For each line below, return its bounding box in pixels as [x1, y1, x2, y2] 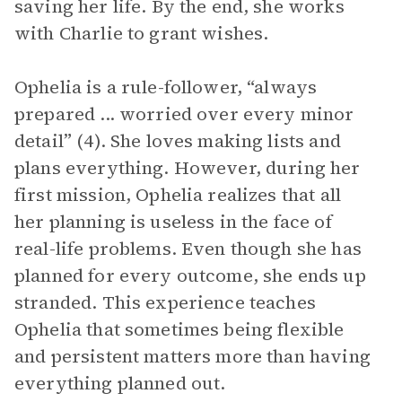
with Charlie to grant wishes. [14, 21, 269, 46]
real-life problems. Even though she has [14, 236, 362, 261]
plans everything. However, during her [14, 155, 361, 180]
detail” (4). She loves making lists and [14, 128, 341, 153]
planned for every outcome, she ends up [14, 263, 366, 288]
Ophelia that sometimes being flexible [14, 317, 345, 342]
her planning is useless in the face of [14, 209, 332, 234]
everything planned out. [14, 371, 226, 396]
